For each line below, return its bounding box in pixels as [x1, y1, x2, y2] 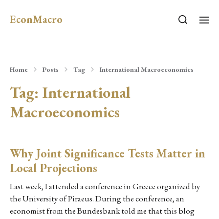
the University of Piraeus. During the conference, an [10, 193, 184, 204]
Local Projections [10, 160, 97, 175]
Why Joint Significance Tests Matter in [10, 146, 205, 161]
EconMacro [10, 12, 63, 26]
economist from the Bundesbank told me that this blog [10, 205, 195, 216]
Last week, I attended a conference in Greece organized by [10, 181, 200, 192]
